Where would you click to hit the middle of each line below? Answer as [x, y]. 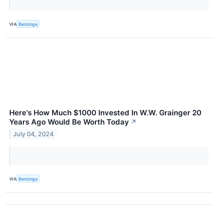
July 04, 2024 [34, 134]
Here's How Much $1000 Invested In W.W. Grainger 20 [105, 113]
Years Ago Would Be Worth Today [69, 122]
